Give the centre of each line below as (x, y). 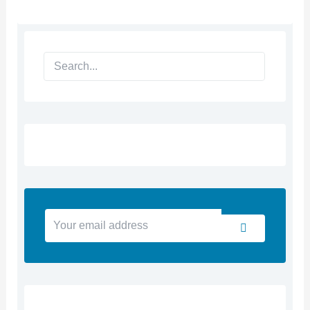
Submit (256, 216)
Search (51, 58)
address (64, 243)
